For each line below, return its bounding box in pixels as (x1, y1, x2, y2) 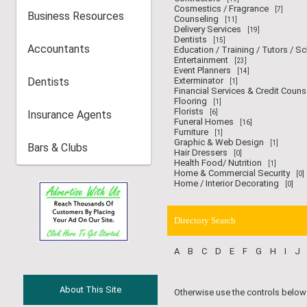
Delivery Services (174, 24, 241, 34)
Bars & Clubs (27, 141, 88, 154)
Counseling (174, 14, 219, 24)
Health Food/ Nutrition (174, 158, 262, 168)
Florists (174, 106, 204, 116)
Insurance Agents (27, 108, 112, 121)
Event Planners (174, 65, 231, 75)
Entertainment (174, 55, 228, 65)
